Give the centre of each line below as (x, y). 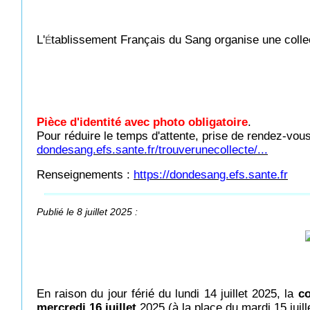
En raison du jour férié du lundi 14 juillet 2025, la (167, 294)
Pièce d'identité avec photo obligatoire (142, 122)
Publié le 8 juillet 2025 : (87, 212)
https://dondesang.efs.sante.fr (211, 175)
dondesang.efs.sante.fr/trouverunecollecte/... (152, 150)
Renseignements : (85, 175)
